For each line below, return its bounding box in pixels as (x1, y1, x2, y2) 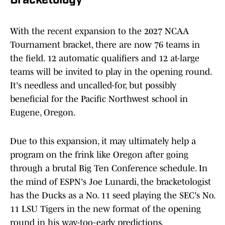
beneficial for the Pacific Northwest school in (10, 94, 188, 104)
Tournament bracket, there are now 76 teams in (10, 40, 200, 50)
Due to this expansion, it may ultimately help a (10, 136, 196, 147)
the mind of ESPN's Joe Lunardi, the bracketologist (10, 177, 211, 187)
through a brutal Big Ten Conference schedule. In (10, 163, 207, 174)
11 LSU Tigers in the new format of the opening (10, 204, 201, 214)
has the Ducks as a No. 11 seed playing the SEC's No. (10, 190, 215, 201)
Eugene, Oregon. (10, 107, 76, 118)
